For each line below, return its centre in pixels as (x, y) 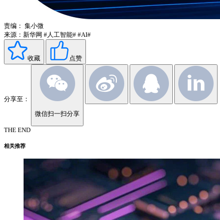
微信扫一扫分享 (57, 113)
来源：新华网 (23, 35)
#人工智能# (60, 35)
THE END (17, 130)
